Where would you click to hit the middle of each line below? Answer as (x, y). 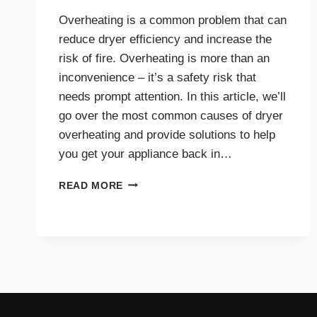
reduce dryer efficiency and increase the (165, 39)
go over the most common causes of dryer (171, 115)
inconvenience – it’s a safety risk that (157, 77)
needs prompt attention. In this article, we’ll (172, 96)
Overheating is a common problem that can (173, 20)
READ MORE (91, 185)
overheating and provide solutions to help (167, 134)
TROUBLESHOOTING (177, 256)
